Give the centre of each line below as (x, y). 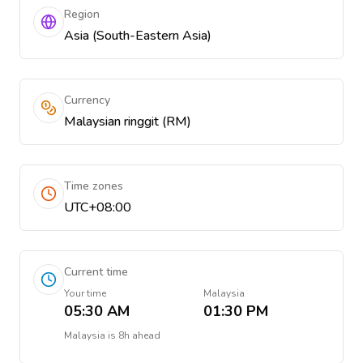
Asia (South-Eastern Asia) (138, 36)
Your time (85, 293)
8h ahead (139, 335)
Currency (87, 100)
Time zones (94, 186)
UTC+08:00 (98, 207)
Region (82, 14)
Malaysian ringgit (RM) (128, 122)
